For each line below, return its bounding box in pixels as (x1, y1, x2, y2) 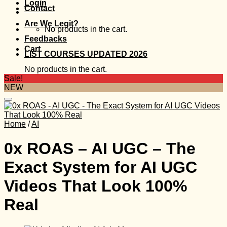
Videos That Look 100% (4, 177, 187, 196)
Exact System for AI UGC (4, 158, 197, 177)
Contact (24, 4, 55, 13)
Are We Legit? (24, 19, 79, 28)
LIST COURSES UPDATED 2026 (24, 50, 147, 58)
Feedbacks (24, 34, 67, 43)
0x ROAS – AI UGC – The (4, 139, 196, 158)
